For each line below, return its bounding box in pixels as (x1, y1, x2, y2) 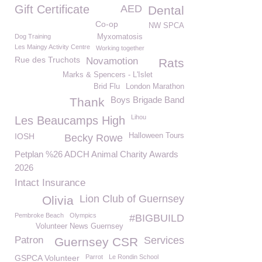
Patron (15, 235, 43, 246)
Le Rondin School (109, 253, 158, 260)
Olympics (70, 212, 96, 219)
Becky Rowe (64, 132, 123, 144)
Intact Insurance (15, 177, 85, 188)
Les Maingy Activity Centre (15, 43, 90, 50)
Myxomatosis (97, 33, 143, 41)
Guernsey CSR (54, 235, 138, 249)
